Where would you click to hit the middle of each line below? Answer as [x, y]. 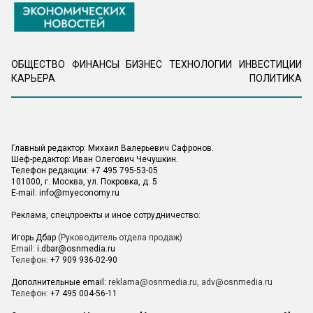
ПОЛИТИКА [275, 78]
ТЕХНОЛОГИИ [201, 64]
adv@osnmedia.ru [237, 282]
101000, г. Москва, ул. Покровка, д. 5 [84, 181]
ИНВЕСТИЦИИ [270, 64]
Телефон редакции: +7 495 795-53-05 [85, 170]
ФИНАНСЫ [95, 64]
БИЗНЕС [144, 64]
